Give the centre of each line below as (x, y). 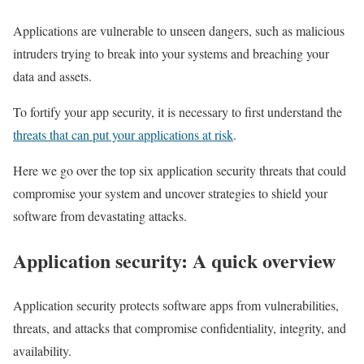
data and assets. (52, 76)
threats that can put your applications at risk (123, 134)
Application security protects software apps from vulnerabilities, (176, 305)
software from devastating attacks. (102, 215)
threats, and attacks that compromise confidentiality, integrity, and (180, 327)
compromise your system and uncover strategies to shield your (170, 193)
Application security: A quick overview (174, 260)
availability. (44, 350)
